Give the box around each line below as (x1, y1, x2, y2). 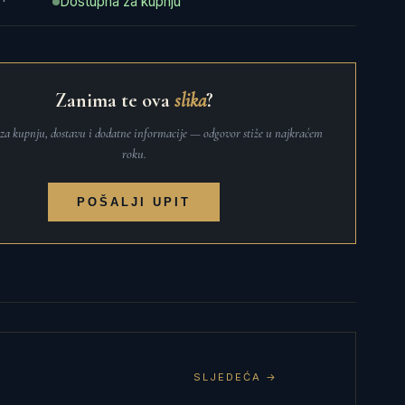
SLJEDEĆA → (193, 371, 278, 383)
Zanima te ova (54, 89, 174, 112)
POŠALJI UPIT (77, 195, 192, 209)
